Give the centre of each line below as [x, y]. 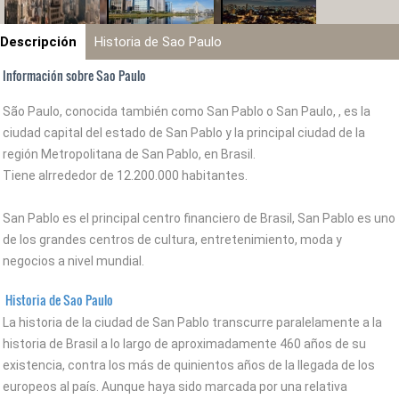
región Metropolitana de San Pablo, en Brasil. [129, 154]
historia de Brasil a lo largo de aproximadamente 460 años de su [184, 344]
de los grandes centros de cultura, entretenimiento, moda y [172, 240]
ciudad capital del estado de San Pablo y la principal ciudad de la [184, 133]
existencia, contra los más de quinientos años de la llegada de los [189, 365]
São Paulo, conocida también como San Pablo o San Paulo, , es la [187, 111]
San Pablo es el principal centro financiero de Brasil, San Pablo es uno [199, 218]
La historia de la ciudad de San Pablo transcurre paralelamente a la [192, 322]
